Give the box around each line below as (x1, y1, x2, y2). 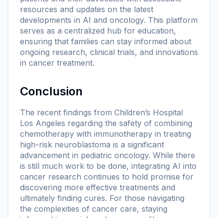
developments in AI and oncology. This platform (20, 15, 198, 25)
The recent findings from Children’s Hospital (20, 107, 183, 117)
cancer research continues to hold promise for (20, 171, 194, 182)
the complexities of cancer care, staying (20, 203, 167, 214)
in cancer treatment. (20, 57, 94, 68)
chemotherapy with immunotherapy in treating (20, 128, 191, 139)
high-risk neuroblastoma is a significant (20, 139, 164, 149)
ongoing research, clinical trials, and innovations (20, 47, 198, 57)
